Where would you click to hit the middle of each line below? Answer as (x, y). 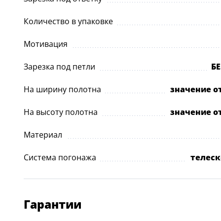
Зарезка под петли (59, 67)
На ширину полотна (62, 89)
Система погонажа (60, 157)
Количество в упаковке (68, 21)
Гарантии (53, 204)
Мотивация (46, 44)
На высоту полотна (61, 112)
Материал (43, 135)
